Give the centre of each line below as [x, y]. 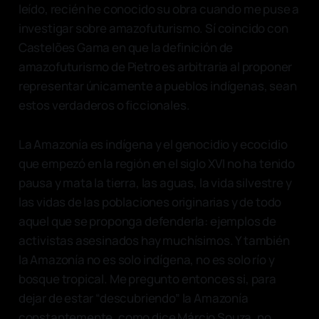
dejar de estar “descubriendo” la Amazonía [133, 298]
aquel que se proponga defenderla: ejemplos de [147, 221]
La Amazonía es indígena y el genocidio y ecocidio [153, 144]
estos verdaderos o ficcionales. [105, 105]
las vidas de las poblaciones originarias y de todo [150, 202]
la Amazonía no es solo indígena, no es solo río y [146, 259]
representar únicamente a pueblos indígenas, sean [157, 85]
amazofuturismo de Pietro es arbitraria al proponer [155, 66]
